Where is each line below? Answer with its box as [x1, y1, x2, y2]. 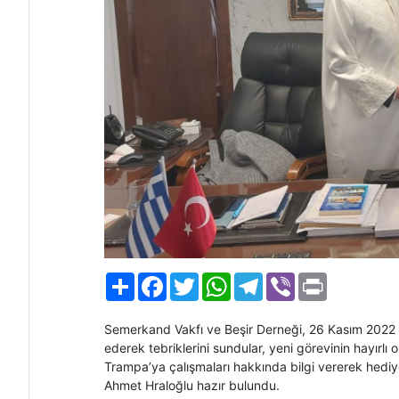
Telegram [263, 271, 317, 287]
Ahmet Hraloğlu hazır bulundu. [104, 377, 280, 393]
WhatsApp [231, 271, 291, 287]
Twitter [199, 271, 239, 287]
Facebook [167, 271, 224, 287]
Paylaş [134, 271, 173, 287]
